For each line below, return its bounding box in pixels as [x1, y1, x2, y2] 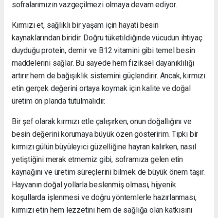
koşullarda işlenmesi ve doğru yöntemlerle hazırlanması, [12, 193, 197, 202]
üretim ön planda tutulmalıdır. [12, 96, 106, 106]
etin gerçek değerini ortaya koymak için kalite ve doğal [12, 84, 191, 93]
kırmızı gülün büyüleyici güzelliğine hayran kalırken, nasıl [12, 142, 196, 151]
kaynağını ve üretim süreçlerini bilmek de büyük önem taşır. [12, 167, 205, 177]
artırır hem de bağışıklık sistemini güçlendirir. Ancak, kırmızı [12, 71, 205, 80]
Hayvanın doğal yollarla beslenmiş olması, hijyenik [12, 180, 176, 189]
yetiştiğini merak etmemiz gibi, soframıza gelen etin [12, 155, 183, 164]
